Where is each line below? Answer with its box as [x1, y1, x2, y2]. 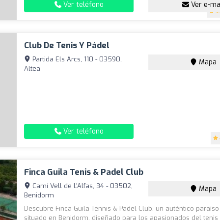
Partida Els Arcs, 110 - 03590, [30, 55, 122, 63]
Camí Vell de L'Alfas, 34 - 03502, [30, 181, 133, 190]
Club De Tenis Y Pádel [24, 39, 110, 51]
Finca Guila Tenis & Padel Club [24, 166, 144, 178]
